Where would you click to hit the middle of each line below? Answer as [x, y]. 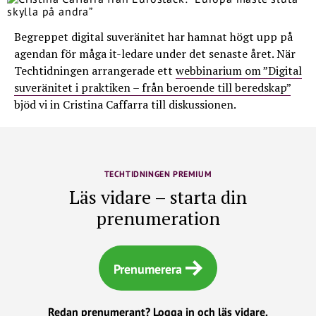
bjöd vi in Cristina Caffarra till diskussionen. [125, 104]
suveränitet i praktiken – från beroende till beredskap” [152, 87]
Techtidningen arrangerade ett [95, 71]
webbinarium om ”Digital [239, 71]
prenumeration [158, 218]
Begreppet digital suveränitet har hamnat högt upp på [153, 37]
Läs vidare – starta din [158, 197]
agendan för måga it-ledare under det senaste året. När [155, 54]
